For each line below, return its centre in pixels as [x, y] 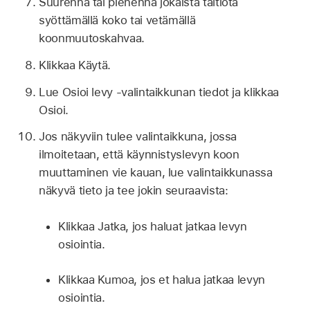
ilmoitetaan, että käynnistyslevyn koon [139, 155]
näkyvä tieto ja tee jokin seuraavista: [134, 191]
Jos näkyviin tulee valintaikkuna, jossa [138, 137]
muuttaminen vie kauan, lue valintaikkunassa [156, 173]
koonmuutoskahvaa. [92, 38]
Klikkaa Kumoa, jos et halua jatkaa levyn [162, 280]
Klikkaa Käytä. [75, 65]
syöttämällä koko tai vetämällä [117, 20]
